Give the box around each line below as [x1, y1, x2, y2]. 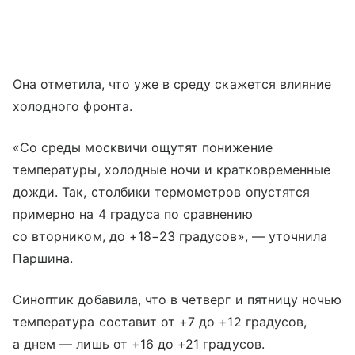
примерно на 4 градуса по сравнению [13, 205, 253, 222]
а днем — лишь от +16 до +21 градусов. [13, 335, 265, 352]
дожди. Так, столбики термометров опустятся [13, 183, 311, 200]
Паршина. [13, 250, 74, 266]
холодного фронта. [13, 97, 132, 114]
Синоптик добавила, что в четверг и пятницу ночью [13, 291, 342, 307]
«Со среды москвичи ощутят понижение [13, 139, 273, 155]
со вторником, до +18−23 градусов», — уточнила [13, 227, 328, 244]
